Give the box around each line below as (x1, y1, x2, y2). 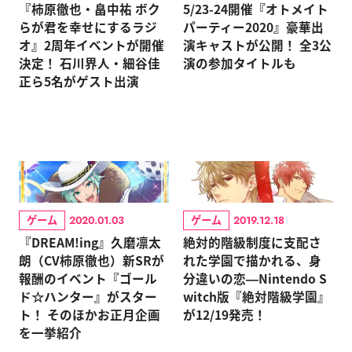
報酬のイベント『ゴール (18, 269, 157, 288)
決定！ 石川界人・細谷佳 (18, 53, 160, 71)
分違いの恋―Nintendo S (182, 269, 327, 288)
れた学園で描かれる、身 (182, 251, 321, 269)
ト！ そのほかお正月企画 (18, 306, 160, 324)
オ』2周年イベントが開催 (18, 35, 164, 53)
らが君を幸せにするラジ (18, 17, 157, 35)
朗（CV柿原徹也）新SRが (18, 251, 164, 269)
